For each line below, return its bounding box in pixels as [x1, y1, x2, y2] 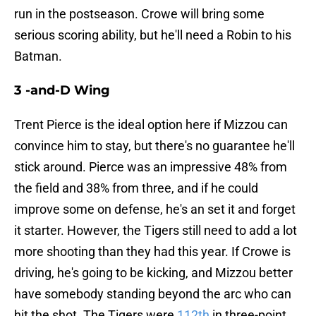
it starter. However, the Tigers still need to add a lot [14, 223, 297, 238]
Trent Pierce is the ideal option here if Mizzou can [14, 117, 288, 133]
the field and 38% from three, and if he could [14, 181, 258, 196]
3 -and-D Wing [14, 83, 110, 99]
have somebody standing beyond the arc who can [14, 286, 291, 302]
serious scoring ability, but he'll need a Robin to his [14, 28, 291, 43]
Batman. [14, 49, 62, 64]
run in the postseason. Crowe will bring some [14, 6, 265, 22]
